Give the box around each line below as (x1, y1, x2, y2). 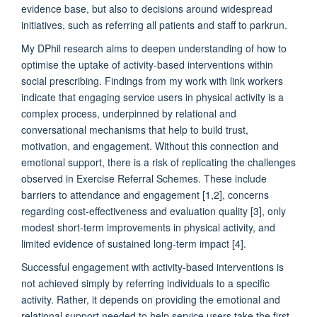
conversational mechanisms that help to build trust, (21, 122, 248, 137)
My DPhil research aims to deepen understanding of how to (21, 40, 287, 55)
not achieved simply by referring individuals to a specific (21, 275, 270, 290)
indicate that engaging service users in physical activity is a (21, 89, 284, 104)
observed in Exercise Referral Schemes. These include (21, 171, 267, 185)
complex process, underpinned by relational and (21, 105, 236, 120)
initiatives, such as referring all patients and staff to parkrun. (21, 17, 287, 32)
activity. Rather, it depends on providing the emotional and (21, 292, 280, 306)
